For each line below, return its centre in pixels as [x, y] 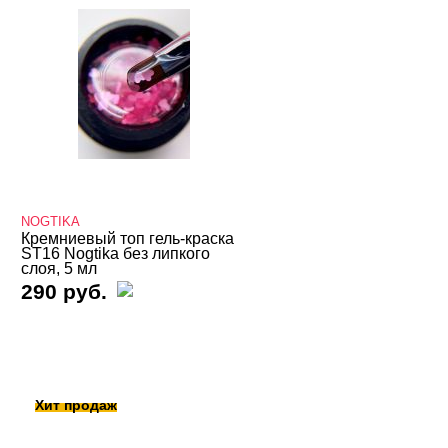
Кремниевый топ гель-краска [128, 238]
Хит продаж [76, 405]
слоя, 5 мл [59, 268]
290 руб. [64, 291]
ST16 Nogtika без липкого [116, 253]
